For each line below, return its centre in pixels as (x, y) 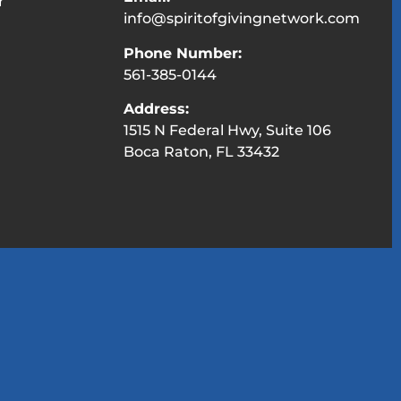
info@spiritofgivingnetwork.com (241, 19)
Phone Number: (182, 53)
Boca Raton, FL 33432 (201, 152)
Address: (156, 109)
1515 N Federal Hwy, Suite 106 (231, 131)
